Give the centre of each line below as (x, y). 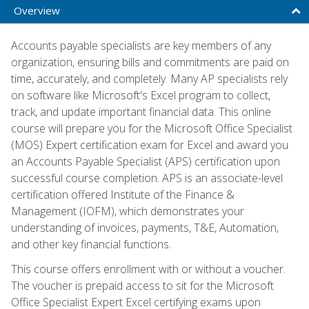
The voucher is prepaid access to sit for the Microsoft (142, 285)
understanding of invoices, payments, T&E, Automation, (145, 227)
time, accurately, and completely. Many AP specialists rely (149, 78)
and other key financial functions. (91, 244)
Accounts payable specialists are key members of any (141, 45)
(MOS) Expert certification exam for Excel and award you (150, 144)
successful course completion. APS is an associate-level (147, 178)
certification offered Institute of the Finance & (123, 194)
